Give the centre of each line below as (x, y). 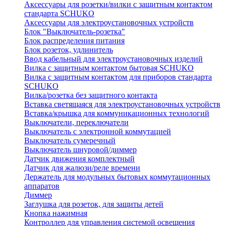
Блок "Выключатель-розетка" (75, 32)
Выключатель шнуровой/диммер (80, 150)
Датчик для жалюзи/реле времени (82, 168)
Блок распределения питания (74, 41)
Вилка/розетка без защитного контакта (91, 95)
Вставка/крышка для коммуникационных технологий (117, 114)
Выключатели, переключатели (76, 123)
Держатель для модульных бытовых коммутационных (117, 177)
